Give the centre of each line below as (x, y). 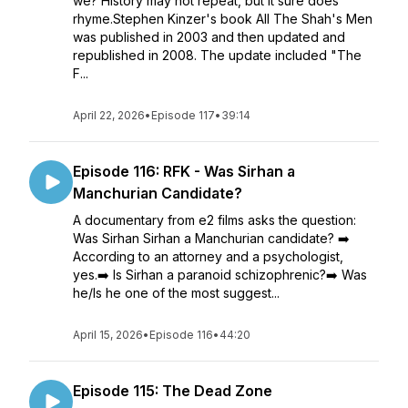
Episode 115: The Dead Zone (173, 391)
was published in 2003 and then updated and (209, 37)
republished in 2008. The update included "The (217, 55)
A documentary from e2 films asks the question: (214, 220)
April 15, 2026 (108, 335)
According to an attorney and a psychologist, (208, 256)
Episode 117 (183, 115)
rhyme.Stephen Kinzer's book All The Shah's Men (223, 19)
